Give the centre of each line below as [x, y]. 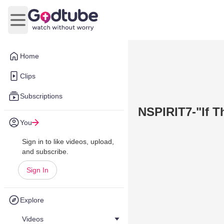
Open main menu [48, 25]
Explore [32, 200]
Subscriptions [41, 96]
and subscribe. [45, 151]
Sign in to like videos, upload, [68, 141]
